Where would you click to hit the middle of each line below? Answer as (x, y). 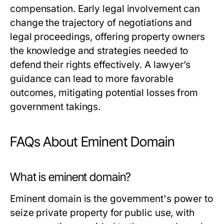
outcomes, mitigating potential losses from (104, 93)
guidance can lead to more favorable (92, 79)
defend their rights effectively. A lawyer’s (100, 65)
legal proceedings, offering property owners (107, 37)
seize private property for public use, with (102, 213)
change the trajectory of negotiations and (101, 23)
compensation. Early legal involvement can (105, 9)
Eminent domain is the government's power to (111, 199)
